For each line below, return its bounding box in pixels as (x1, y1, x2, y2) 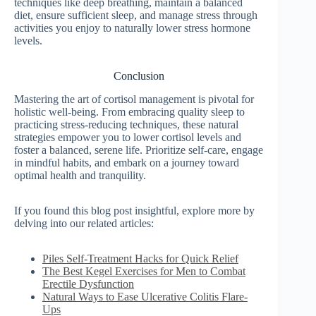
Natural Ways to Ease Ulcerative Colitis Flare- (42, 290, 248, 303)
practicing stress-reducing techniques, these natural (14, 118, 238, 130)
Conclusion (114, 69, 165, 82)
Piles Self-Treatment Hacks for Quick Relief (42, 252, 238, 265)
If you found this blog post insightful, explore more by (14, 204, 255, 217)
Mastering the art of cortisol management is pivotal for (14, 92, 254, 105)
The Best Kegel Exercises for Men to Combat (42, 265, 245, 277)
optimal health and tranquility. (14, 169, 146, 181)
